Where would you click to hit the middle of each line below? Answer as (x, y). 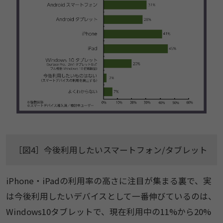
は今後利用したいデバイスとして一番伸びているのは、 (111, 196)
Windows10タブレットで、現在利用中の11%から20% (108, 212)
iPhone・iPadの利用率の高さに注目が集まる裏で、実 (109, 181)
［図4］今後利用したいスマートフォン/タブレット (111, 150)
